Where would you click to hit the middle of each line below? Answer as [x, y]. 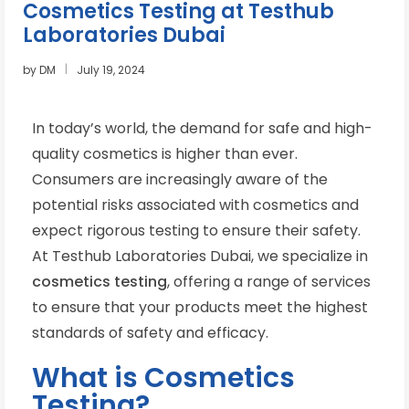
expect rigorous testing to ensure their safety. [196, 231]
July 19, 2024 [111, 70]
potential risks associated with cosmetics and [195, 205]
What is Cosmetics [163, 378]
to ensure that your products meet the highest [200, 308]
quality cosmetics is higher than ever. [165, 154]
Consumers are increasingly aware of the [180, 180]
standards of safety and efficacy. [150, 333]
